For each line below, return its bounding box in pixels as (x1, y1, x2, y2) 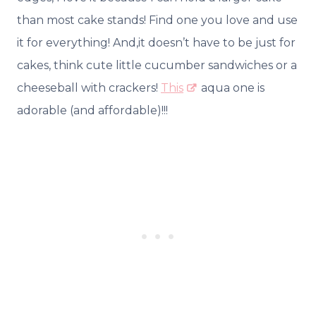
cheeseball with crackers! (17, 81, 161, 95)
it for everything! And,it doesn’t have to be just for (17, 36, 296, 50)
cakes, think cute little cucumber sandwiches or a (17, 59, 297, 73)
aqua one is (198, 81, 265, 95)
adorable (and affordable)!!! (17, 104, 168, 118)
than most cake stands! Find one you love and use (17, 13, 298, 28)
